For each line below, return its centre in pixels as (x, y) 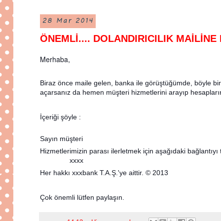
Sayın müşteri (61, 139)
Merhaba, (55, 59)
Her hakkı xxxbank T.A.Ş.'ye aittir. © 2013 (104, 173)
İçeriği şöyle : (60, 117)
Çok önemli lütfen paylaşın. (82, 198)
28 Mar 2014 (68, 21)
